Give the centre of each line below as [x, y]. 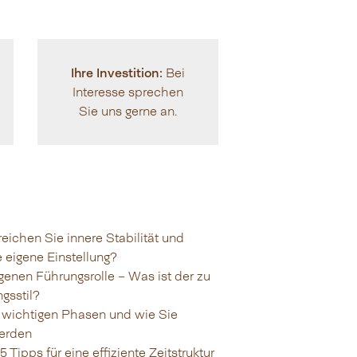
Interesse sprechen [127, 92]
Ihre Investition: [116, 73]
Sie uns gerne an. [127, 112]
